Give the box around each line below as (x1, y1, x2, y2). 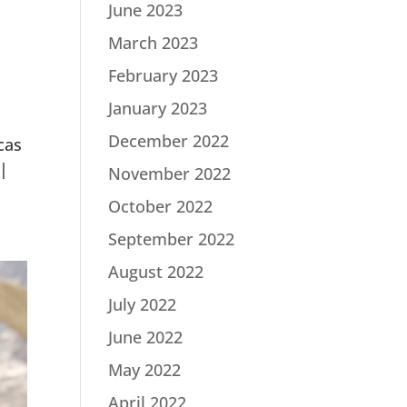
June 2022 (108, 326, 184, 348)
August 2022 (108, 261, 204, 283)
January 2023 (108, 97, 208, 119)
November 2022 (108, 163, 232, 184)
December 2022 (108, 130, 230, 152)
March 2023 (108, 32, 199, 54)
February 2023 (108, 65, 219, 86)
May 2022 (108, 359, 182, 381)
